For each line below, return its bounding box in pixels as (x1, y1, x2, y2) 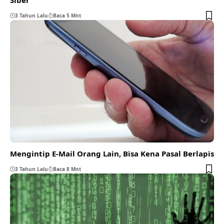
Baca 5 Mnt (53, 11, 81, 19)
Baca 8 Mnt (53, 165, 81, 172)
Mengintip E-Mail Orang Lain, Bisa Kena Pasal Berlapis (10, 148, 214, 158)
